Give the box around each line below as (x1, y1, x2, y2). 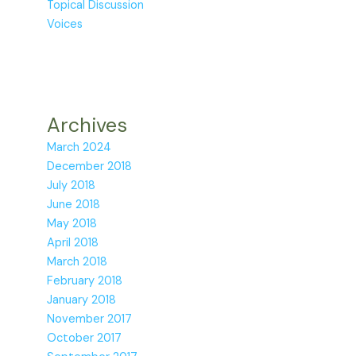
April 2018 (47, 234, 99, 250)
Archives (47, 111, 128, 138)
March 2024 (47, 139, 112, 155)
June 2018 (47, 196, 101, 212)
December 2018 (47, 158, 133, 174)
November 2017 (47, 311, 133, 327)
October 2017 (47, 330, 122, 346)
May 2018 (47, 215, 98, 231)
